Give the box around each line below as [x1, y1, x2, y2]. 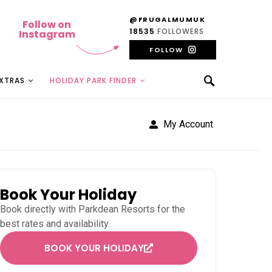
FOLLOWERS [155, 25, 205, 36]
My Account [163, 118, 213, 131]
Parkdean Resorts [78, 203, 155, 216]
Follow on [22, 18, 72, 32]
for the [155, 203, 186, 216]
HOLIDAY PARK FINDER [49, 75, 137, 86]
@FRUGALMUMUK [129, 14, 205, 24]
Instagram [18, 27, 75, 42]
